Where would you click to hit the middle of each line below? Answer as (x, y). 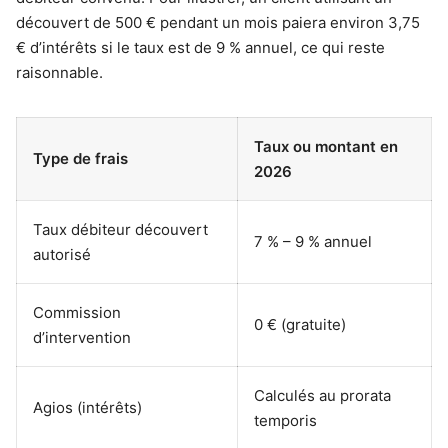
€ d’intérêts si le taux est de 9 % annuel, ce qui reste (200, 47)
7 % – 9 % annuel (313, 241)
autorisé (62, 254)
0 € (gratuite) (300, 324)
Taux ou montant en (326, 146)
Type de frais (80, 158)
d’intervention (82, 337)
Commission (77, 312)
